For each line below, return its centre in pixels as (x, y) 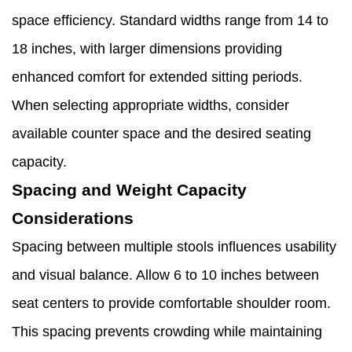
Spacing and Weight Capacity (129, 190)
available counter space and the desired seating (161, 134)
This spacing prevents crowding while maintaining (167, 332)
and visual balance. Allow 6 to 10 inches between (165, 275)
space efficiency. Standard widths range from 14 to (170, 21)
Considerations (73, 218)
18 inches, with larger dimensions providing (147, 49)
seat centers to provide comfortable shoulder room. (171, 304)
